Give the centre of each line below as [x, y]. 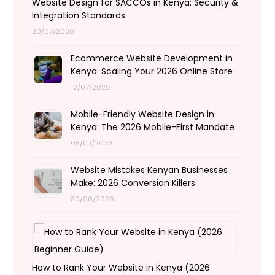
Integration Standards [79, 15]
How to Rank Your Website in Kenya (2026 [121, 267]
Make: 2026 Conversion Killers [133, 183]
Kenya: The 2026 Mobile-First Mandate [153, 127]
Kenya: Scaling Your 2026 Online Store [152, 71]
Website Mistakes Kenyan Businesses [149, 170]
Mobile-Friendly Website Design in [143, 114]
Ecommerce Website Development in [152, 58]
